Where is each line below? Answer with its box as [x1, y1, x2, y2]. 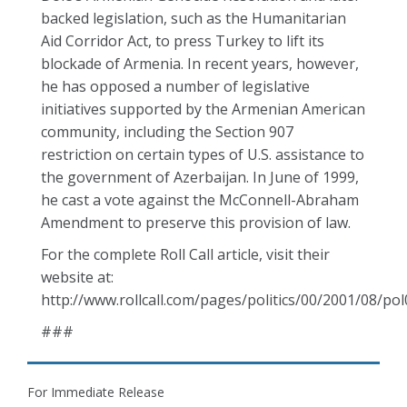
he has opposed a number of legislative [41, 76, 310, 96]
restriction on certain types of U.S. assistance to [41, 144, 364, 164]
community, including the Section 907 [41, 122, 293, 142]
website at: [41, 267, 114, 287]
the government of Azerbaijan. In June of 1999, [41, 167, 359, 187]
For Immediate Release [27, 383, 164, 401]
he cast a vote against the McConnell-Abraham [41, 190, 359, 210]
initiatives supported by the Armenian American [41, 99, 365, 119]
